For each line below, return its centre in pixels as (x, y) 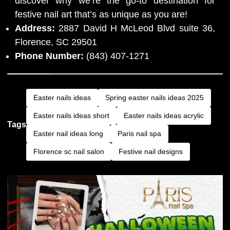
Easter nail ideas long (68, 133)
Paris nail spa (139, 133)
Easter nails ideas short (71, 115)
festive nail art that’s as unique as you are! (101, 14)
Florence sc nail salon (69, 151)
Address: (35, 28)
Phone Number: (49, 56)
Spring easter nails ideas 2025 (155, 97)
